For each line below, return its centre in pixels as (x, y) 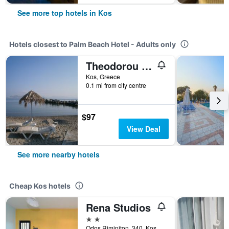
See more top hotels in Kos (65, 13)
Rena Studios (118, 207)
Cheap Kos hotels (40, 186)
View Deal (143, 129)
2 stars (97, 218)
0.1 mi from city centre (116, 85)
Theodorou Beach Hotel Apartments (147, 66)
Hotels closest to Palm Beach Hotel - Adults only (93, 44)
